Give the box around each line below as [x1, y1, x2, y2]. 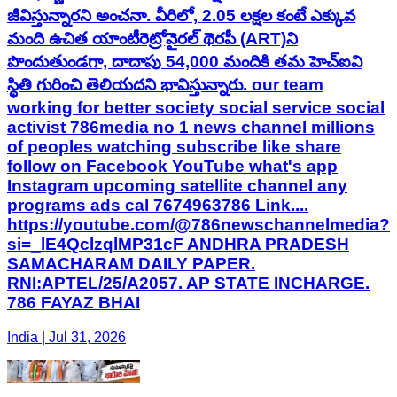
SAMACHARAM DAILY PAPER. [7, 254, 255, 274]
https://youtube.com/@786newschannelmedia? [7, 215, 390, 235]
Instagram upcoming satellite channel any [7, 176, 347, 196]
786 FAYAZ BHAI [7, 293, 140, 313]
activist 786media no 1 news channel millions [7, 118, 375, 137]
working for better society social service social [7, 98, 385, 118]
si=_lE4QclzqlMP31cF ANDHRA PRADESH [7, 235, 349, 254]
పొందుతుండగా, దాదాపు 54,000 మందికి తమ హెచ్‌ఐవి [7, 52, 362, 72]
